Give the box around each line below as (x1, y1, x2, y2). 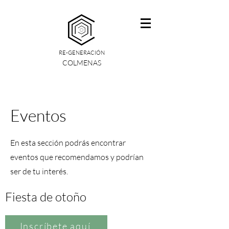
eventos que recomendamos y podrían (10, 152, 144, 162)
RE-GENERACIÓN (59, 49, 105, 56)
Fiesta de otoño (5, 189, 86, 204)
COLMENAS (62, 58, 101, 67)
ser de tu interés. (10, 166, 68, 176)
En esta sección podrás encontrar (10, 138, 126, 148)
